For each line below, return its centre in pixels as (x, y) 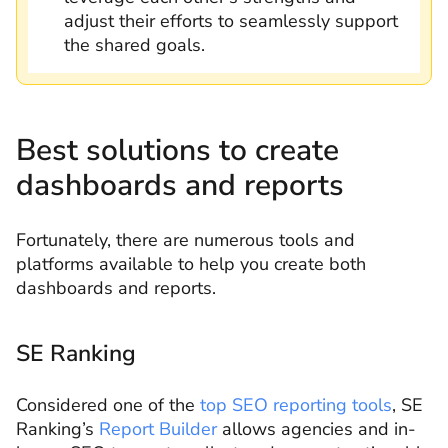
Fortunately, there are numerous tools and (185, 239)
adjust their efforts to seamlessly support (231, 20)
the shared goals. (134, 44)
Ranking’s (57, 428)
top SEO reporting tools (296, 404)
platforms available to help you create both (191, 263)
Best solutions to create (177, 150)
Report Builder (158, 428)
